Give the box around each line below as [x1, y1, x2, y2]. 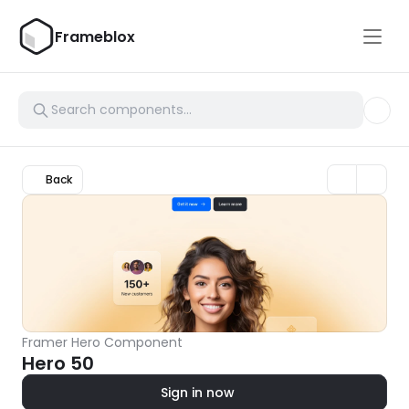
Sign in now [160, 383, 235, 402]
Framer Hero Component [22, 333, 183, 351]
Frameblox [55, 26, 135, 47]
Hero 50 [22, 351, 94, 376]
